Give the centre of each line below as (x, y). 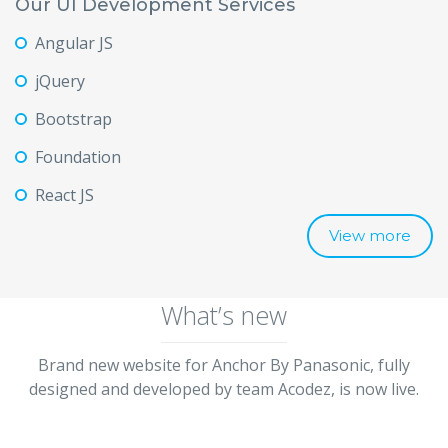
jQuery (60, 81)
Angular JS (74, 43)
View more (370, 235)
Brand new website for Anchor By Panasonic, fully (224, 365)
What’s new (224, 315)
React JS (64, 195)
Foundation (78, 157)
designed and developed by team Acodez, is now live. (224, 389)
